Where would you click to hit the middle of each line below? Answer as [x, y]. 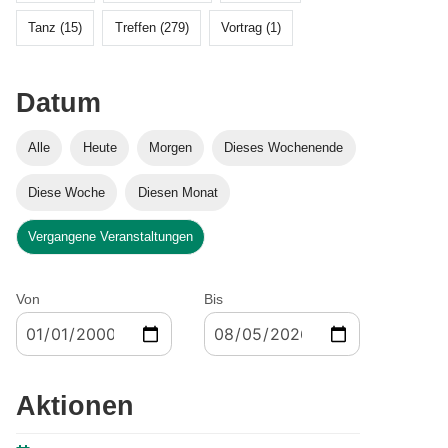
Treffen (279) [151, 27]
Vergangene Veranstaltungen [111, 236]
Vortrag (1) [250, 27]
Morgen [170, 148]
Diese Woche [67, 192]
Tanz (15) [55, 27]
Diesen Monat [177, 192]
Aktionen [75, 406]
